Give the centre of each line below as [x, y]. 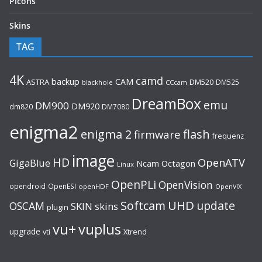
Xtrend [135, 231]
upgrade [25, 231]
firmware [157, 134]
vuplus [100, 229]
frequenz [228, 136]
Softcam [143, 205]
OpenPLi [134, 184]
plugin [58, 207]
